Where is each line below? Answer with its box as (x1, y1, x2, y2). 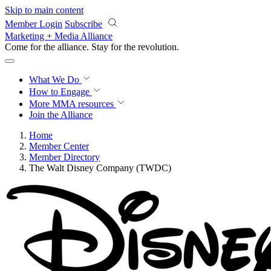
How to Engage (29, 87, 92, 97)
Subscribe (65, 19, 102, 29)
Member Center (29, 141, 89, 151)
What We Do (29, 74, 82, 85)
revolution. (138, 42, 179, 52)
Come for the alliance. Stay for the (5, 42, 138, 52)
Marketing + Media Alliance (5, 31, 113, 41)
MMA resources (50, 99, 114, 109)
